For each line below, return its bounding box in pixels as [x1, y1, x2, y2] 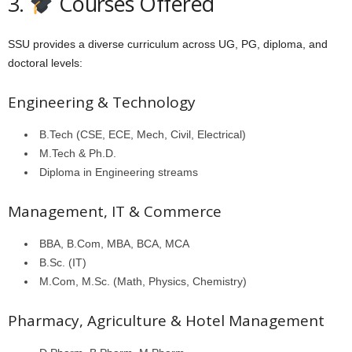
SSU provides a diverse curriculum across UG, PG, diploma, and [8, 38, 328, 50]
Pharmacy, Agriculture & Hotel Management [8, 310, 324, 331]
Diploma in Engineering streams [39, 166, 198, 178]
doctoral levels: [8, 57, 82, 69]
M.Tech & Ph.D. [39, 147, 116, 159]
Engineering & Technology [8, 92, 196, 112]
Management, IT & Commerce [8, 201, 222, 222]
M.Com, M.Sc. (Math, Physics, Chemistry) [39, 275, 247, 288]
